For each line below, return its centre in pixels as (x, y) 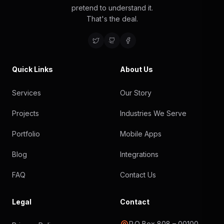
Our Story (136, 93)
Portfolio (26, 134)
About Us (136, 69)
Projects (25, 113)
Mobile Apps (141, 134)
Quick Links (32, 69)
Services (26, 93)
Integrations (139, 154)
